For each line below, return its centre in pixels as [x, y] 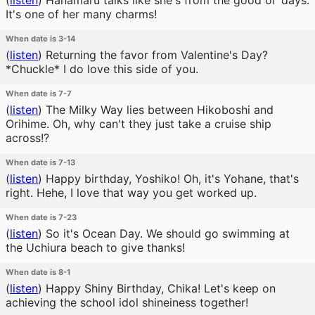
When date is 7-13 [40, 162]
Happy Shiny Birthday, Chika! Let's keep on [159, 288]
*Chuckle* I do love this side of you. [102, 69]
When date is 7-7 [39, 94]
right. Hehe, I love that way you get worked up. [131, 193]
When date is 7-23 [41, 217]
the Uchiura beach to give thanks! [95, 247]
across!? [27, 138]
